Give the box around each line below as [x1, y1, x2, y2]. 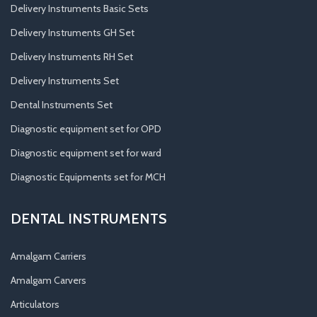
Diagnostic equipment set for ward [11, 146, 161, 159]
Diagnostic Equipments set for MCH [11, 170, 166, 183]
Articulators [11, 297, 59, 311]
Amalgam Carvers [11, 273, 86, 287]
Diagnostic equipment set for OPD [11, 122, 161, 135]
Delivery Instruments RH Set [11, 50, 133, 63]
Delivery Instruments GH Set [11, 25, 134, 39]
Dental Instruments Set [11, 98, 113, 111]
